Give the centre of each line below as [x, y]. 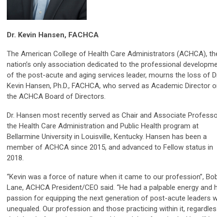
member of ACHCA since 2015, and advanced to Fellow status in [110, 147]
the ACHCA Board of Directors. [56, 97]
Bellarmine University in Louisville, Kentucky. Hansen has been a [107, 137]
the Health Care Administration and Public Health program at [103, 126]
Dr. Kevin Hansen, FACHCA [53, 35]
